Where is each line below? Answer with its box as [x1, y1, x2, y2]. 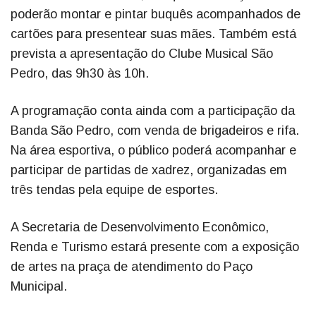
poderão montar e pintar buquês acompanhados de [11, 6, 300, 21]
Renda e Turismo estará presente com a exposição [11, 239, 299, 254]
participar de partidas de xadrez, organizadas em [11, 162, 287, 177]
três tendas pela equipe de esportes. [11, 182, 218, 197]
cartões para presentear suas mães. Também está [11, 26, 296, 41]
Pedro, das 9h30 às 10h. [11, 66, 149, 80]
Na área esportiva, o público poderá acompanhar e [11, 142, 296, 157]
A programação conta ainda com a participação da [11, 103, 295, 118]
